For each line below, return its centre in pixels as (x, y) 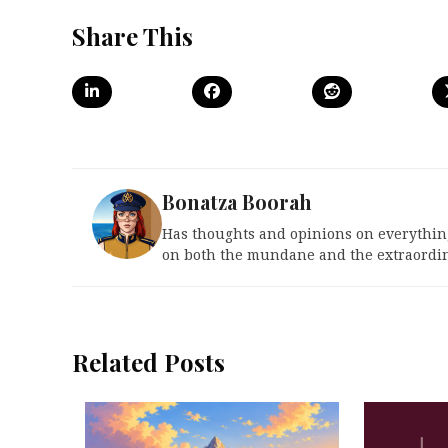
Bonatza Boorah (237, 201)
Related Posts (148, 362)
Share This (132, 36)
